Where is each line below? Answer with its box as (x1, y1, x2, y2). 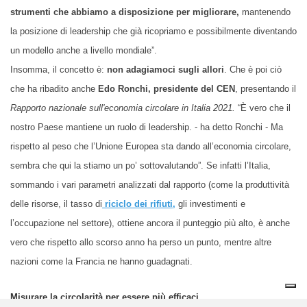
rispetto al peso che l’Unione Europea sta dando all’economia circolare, (10, 140, 291, 151)
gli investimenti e (175, 198, 245, 209)
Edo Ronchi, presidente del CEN (95, 83, 235, 94)
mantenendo (239, 6, 291, 17)
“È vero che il (238, 102, 291, 113)
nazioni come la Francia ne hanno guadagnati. (10, 256, 193, 267)
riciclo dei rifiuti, (102, 198, 175, 209)
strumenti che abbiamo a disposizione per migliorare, (10, 6, 239, 17)
